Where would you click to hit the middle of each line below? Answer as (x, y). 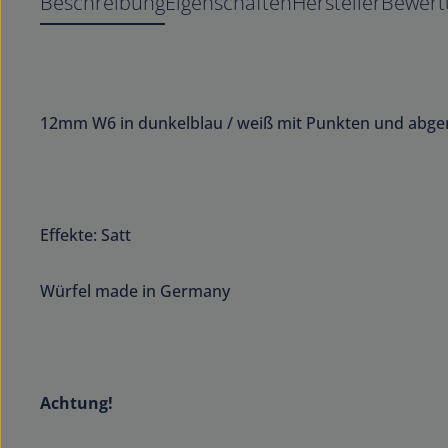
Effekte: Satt (85, 235)
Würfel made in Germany (135, 291)
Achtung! (78, 403)
